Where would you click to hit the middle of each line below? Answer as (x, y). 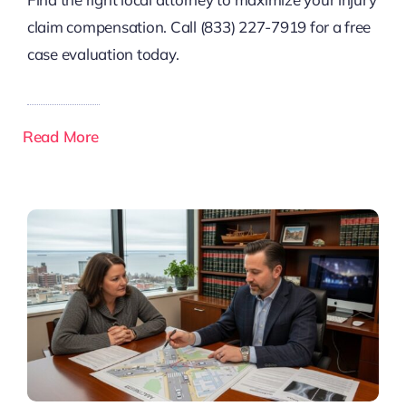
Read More (60, 137)
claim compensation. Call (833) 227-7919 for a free (199, 27)
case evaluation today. (103, 54)
